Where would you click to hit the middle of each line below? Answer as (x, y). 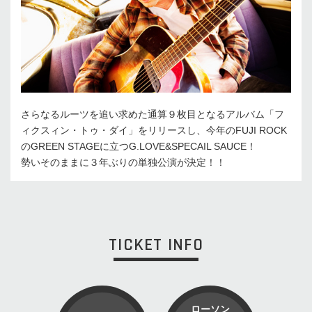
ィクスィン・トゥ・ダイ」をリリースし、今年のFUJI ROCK (154, 131)
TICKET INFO (156, 245)
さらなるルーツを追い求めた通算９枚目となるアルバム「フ (153, 115)
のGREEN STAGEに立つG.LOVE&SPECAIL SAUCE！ (139, 147)
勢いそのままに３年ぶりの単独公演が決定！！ (123, 163)
